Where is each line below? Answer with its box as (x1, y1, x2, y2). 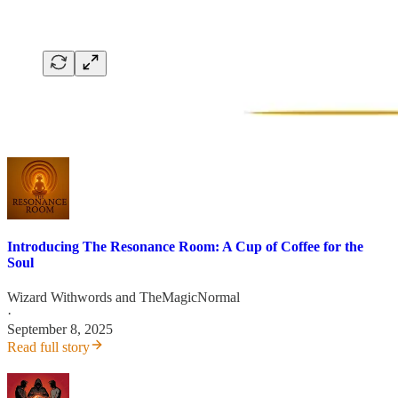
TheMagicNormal (139, 289, 240, 305)
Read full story (7, 338, 90, 354)
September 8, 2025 (7, 321, 113, 337)
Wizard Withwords (7, 289, 112, 305)
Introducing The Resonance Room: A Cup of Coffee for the (7, 238, 363, 254)
